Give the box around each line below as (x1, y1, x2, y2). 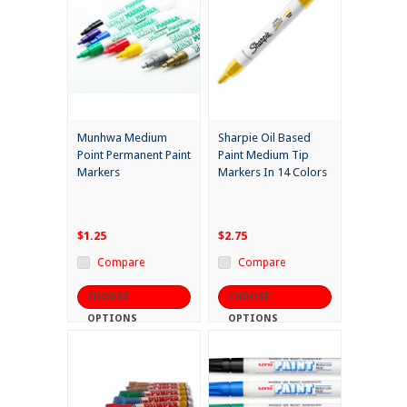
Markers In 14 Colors (218, 165, 327, 180)
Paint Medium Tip (218, 148, 309, 163)
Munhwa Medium (77, 131, 167, 145)
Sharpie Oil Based (218, 131, 311, 145)
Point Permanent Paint (77, 148, 191, 163)
